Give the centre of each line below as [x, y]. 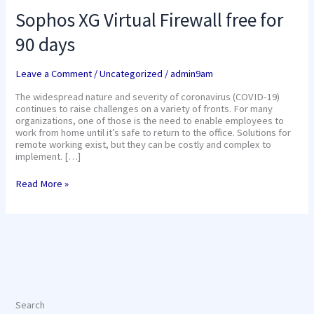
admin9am [192, 73]
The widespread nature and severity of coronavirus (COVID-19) [148, 97]
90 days [46, 45]
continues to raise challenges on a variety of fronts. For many [144, 109]
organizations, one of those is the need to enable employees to [150, 121]
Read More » [42, 184]
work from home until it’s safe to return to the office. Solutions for [153, 133]
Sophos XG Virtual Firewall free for [150, 20]
